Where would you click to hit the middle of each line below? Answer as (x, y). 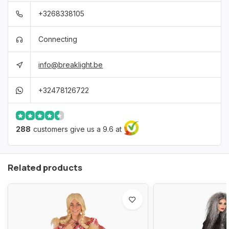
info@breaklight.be (71, 64)
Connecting (58, 39)
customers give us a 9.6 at (77, 129)
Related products (45, 167)
